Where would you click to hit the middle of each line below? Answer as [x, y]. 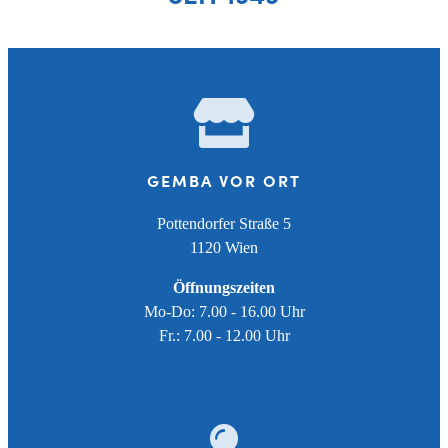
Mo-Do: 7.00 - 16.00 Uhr [224, 312]
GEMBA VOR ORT [224, 180]
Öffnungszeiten [224, 288]
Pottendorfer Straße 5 [224, 224]
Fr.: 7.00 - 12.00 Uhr [224, 336]
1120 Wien [224, 248]
